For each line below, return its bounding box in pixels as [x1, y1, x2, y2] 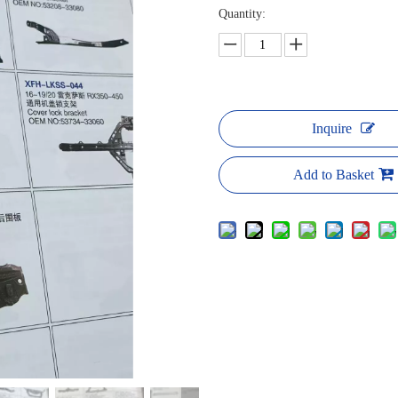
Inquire [312, 121, 353, 136]
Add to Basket [293, 167, 375, 182]
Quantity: [218, 7, 266, 20]
